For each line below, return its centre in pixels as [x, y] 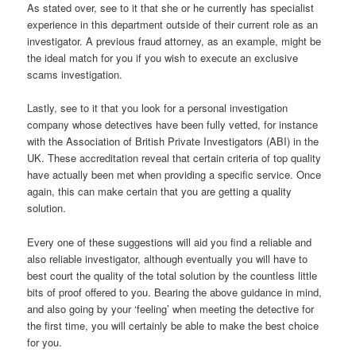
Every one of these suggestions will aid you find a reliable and [170, 242]
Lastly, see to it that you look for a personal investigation [158, 108]
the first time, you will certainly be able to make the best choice [173, 325]
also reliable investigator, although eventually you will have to [168, 258]
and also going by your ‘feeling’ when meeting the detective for [171, 308]
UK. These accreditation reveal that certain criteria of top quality [174, 158]
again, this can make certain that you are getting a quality [160, 192]
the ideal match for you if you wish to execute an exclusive [163, 58]
